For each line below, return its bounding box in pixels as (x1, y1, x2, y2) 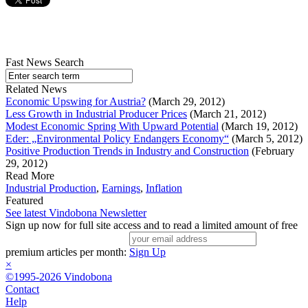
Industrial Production (5, 182, 96, 195)
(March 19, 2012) (219, 120, 298, 133)
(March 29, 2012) (146, 96, 225, 108)
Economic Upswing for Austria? (5, 96, 146, 108)
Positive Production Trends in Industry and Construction (5, 145, 249, 157)
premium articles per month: (5, 246, 129, 258)
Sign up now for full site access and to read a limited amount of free (5, 219, 298, 232)
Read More (5, 170, 54, 182)
